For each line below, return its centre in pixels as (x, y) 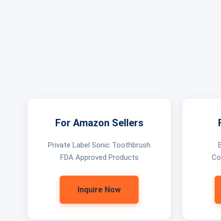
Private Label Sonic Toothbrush (99, 145)
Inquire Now (99, 190)
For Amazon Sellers (99, 123)
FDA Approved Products (99, 157)
